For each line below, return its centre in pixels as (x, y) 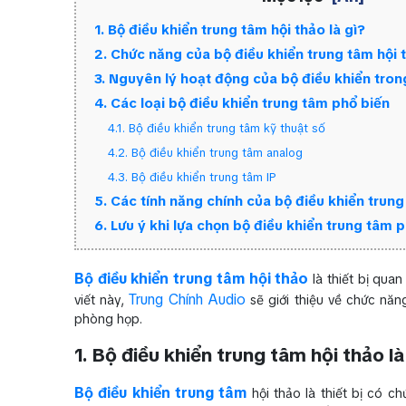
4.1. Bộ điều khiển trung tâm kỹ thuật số (217, 128)
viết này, (102, 300)
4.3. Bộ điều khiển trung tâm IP (192, 177)
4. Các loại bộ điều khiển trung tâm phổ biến (242, 103)
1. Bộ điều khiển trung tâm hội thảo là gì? (230, 30)
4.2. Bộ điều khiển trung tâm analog (205, 153)
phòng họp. (108, 319)
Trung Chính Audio (187, 300)
